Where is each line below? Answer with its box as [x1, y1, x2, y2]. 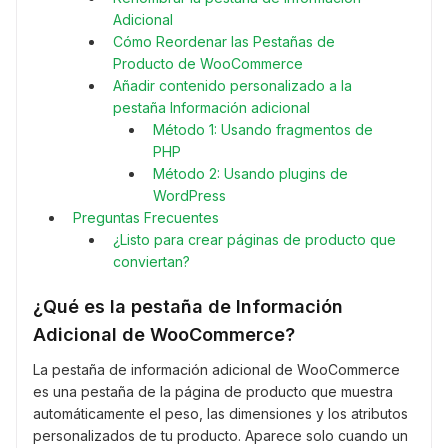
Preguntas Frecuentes [73, 208, 219, 226]
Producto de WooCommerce [113, 54, 303, 72]
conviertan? [113, 252, 190, 270]
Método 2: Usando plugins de [153, 164, 348, 182]
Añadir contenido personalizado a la [113, 76, 352, 94]
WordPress [153, 186, 226, 204]
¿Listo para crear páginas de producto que [113, 230, 396, 248]
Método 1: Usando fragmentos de [153, 120, 373, 138]
